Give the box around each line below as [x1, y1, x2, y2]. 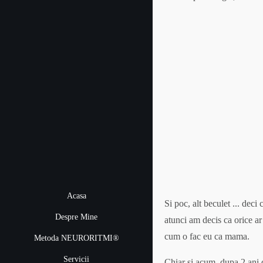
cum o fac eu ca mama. [164, 231, 249, 241]
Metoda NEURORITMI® [33, 233, 119, 242]
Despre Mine [55, 212, 97, 221]
